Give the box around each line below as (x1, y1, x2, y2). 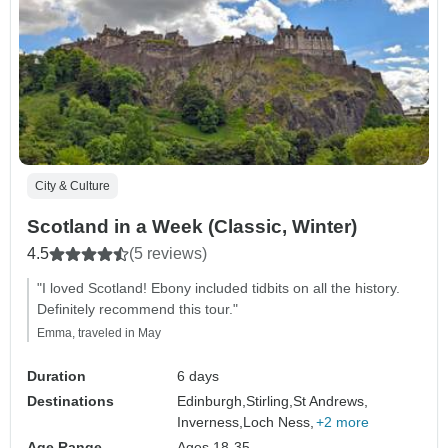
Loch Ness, (243, 414, 315, 431)
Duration (27, 368, 86, 385)
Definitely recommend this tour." (37, 301, 238, 318)
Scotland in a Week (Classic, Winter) (27, 216, 357, 238)
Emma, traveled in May (37, 326, 161, 341)
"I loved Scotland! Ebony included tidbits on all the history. (37, 280, 400, 297)
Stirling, (246, 393, 294, 410)
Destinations (27, 393, 114, 410)
